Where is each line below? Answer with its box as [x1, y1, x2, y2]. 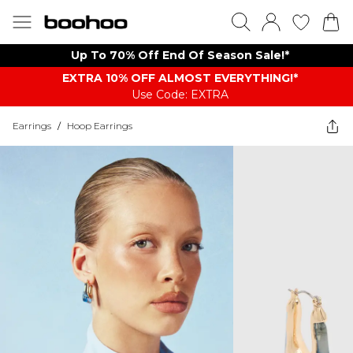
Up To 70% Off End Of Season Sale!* [70, 48, 289, 62]
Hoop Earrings [67, 120, 132, 132]
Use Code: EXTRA [131, 87, 229, 102]
